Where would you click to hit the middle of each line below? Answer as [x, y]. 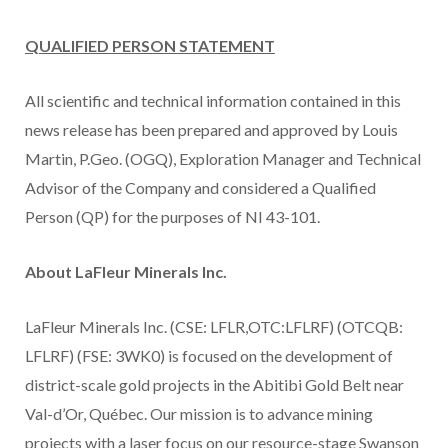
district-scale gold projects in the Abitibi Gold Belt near [214, 385]
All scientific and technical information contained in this [213, 101]
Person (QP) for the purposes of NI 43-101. [172, 217]
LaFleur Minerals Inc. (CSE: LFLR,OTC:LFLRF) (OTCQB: [214, 327]
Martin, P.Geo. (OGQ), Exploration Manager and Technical [223, 159]
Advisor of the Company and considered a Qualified [200, 188]
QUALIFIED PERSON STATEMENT [150, 46]
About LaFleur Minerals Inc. [126, 272]
